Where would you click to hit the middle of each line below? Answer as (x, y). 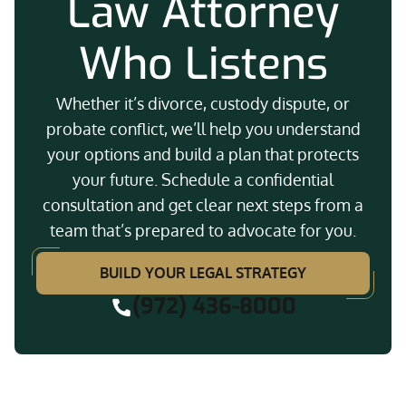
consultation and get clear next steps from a (203, 205)
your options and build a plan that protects (203, 154)
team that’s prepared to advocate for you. (203, 230)
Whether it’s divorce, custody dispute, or (203, 103)
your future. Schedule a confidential (203, 179)
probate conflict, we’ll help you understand (203, 129)
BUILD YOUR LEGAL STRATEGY (203, 273)
